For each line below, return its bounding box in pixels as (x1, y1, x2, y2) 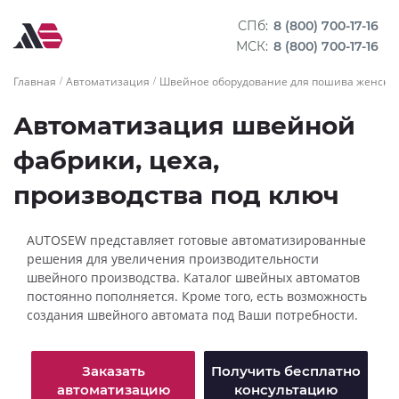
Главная (13, 73, 56, 89)
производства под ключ (13, 180, 339, 210)
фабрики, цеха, (13, 145, 219, 175)
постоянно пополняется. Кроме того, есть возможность (27, 288, 367, 305)
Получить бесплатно (211, 362, 361, 379)
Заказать (81, 362, 145, 379)
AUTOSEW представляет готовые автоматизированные (27, 232, 366, 248)
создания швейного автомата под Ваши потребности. (27, 306, 358, 323)
